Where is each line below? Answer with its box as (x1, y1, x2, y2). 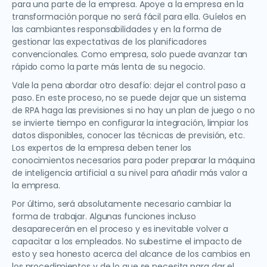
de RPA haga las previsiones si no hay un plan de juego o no (12, 104, 255, 117)
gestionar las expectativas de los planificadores (12, 36, 207, 48)
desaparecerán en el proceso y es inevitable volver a (12, 223, 229, 235)
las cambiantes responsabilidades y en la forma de (12, 23, 222, 36)
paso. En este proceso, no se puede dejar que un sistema (12, 92, 246, 104)
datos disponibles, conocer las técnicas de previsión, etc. (12, 129, 245, 142)
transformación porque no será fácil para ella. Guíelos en (12, 11, 246, 23)
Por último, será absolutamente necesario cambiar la (12, 198, 231, 210)
